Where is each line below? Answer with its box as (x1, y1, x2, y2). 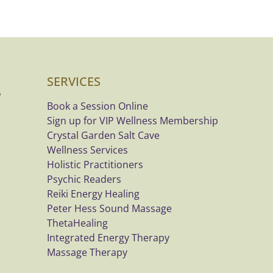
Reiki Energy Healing (47, 187, 140, 200)
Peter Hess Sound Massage (47, 202, 172, 215)
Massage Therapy (47, 246, 127, 259)
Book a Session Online (47, 99, 148, 113)
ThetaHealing (47, 216, 108, 230)
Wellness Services (47, 143, 128, 157)
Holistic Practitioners (47, 158, 143, 171)
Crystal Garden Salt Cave (47, 129, 160, 142)
